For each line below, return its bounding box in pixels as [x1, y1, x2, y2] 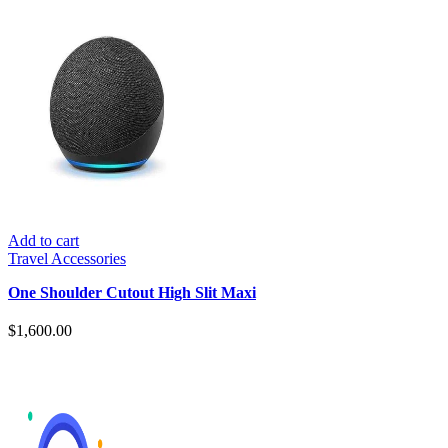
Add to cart [8, 231, 79, 249]
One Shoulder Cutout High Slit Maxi [8, 283, 256, 301]
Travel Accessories [8, 249, 126, 267]
